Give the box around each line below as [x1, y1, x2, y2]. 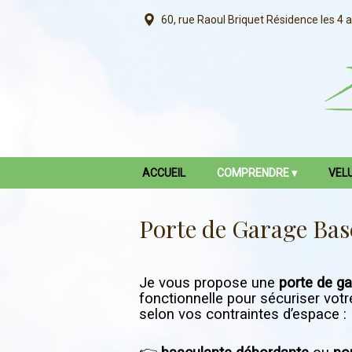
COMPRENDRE [216, 167, 289, 179]
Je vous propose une [139, 274, 279, 291]
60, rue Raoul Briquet [159, 13, 264, 26]
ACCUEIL [141, 167, 185, 179]
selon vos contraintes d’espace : [139, 306, 346, 323]
